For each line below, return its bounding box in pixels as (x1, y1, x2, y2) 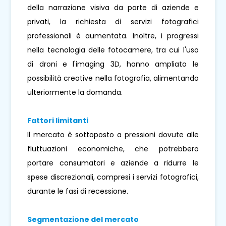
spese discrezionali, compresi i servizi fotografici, (27, 172, 199, 182)
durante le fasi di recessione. (27, 186, 129, 196)
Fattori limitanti (27, 115, 89, 126)
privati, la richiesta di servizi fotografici (27, 16, 199, 27)
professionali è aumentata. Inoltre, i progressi (27, 30, 199, 41)
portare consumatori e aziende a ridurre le (27, 157, 199, 168)
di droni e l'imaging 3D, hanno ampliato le (27, 59, 199, 69)
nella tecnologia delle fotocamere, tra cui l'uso (27, 44, 199, 55)
